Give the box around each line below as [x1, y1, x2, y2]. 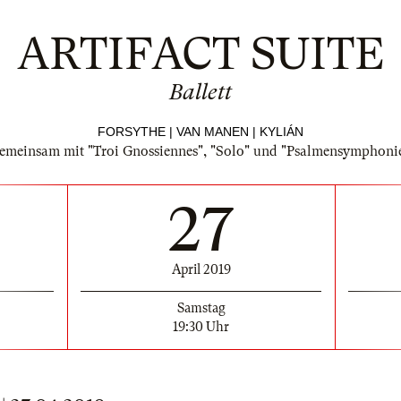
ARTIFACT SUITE [16, 28, 385, 80]
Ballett [169, 80, 232, 105]
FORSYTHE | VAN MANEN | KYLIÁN [98, 124, 303, 139]
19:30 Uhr [173, 319, 229, 334]
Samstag [176, 300, 226, 315]
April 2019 [171, 261, 231, 277]
